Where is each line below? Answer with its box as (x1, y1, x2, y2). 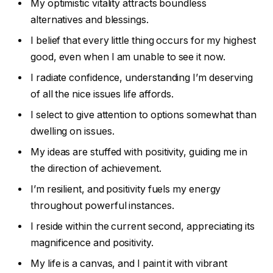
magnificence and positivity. (30, 236, 154, 249)
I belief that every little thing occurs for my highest (30, 34, 256, 46)
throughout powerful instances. (30, 199, 174, 211)
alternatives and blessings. (30, 13, 149, 26)
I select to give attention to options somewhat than (30, 108, 257, 121)
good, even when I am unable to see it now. (30, 51, 225, 63)
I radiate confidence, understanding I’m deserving (30, 71, 253, 83)
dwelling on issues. (30, 125, 115, 137)
